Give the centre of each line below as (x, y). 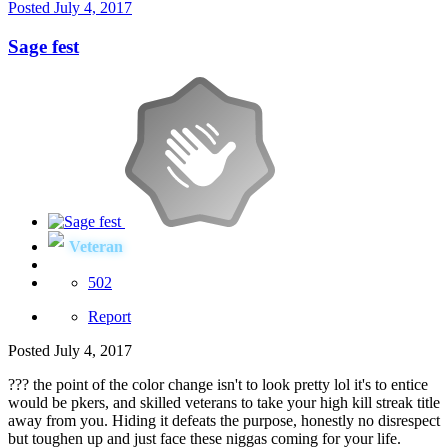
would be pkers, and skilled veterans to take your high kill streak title (224, 402)
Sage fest (43, 46)
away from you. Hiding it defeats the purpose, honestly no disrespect (224, 420)
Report (109, 316)
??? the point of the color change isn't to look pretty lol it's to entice (218, 384)
